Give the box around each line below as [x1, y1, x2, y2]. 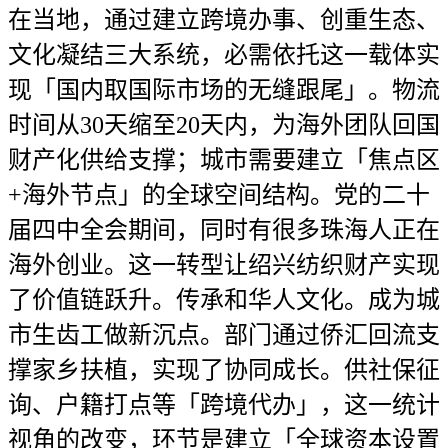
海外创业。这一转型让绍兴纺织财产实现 [8, 252, 440, 278]
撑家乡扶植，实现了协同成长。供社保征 [8, 357, 440, 383]
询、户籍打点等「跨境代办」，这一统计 [8, 392, 440, 418]
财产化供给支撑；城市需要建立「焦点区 [8, 147, 440, 173]
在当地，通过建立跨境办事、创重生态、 [8, 7, 440, 33]
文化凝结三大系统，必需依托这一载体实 [8, 42, 440, 68]
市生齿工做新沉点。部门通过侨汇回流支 [8, 322, 440, 348]
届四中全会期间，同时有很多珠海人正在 [8, 217, 440, 243]
